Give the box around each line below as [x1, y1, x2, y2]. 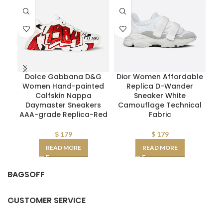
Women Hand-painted [22, 81, 104, 91]
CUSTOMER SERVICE [7, 194, 86, 206]
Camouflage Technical [118, 100, 202, 110]
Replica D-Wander [126, 81, 193, 91]
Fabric [148, 109, 171, 119]
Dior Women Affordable [116, 71, 203, 82]
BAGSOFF [7, 168, 45, 180]
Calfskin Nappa [35, 90, 92, 101]
